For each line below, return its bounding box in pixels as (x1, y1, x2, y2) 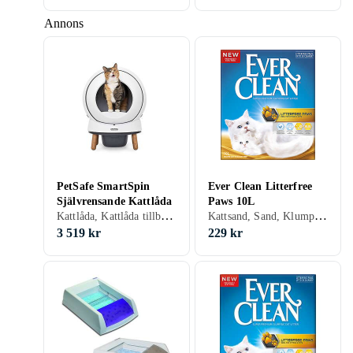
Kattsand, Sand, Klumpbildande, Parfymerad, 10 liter (314, 209, 327, 222)
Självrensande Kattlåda (57, 195, 173, 207)
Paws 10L (208, 195, 255, 207)
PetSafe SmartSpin (57, 180, 150, 192)
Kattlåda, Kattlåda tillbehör (161, 209, 174, 222)
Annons (44, 17, 84, 30)
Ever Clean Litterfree (208, 180, 312, 192)
